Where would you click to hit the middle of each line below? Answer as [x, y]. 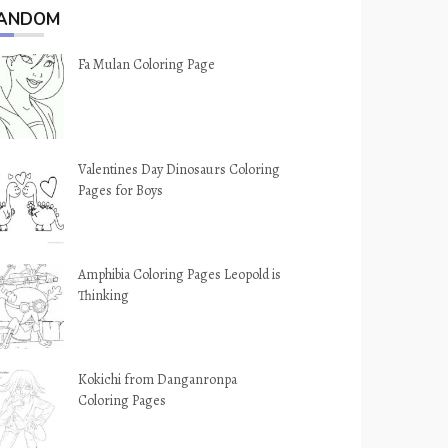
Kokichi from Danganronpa [158, 379]
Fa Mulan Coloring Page [147, 64]
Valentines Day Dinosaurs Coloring [179, 169]
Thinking [104, 295]
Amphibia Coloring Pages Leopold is [180, 274]
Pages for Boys [121, 190]
